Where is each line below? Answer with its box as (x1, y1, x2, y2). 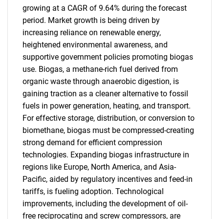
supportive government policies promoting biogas (22, 52, 193, 62)
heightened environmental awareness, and (22, 40, 168, 49)
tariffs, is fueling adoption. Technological (22, 187, 164, 196)
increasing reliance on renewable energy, (22, 28, 161, 37)
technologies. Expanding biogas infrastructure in (22, 150, 189, 159)
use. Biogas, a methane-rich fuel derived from (22, 65, 178, 74)
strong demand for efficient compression (22, 138, 162, 147)
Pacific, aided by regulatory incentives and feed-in (22, 175, 193, 184)
